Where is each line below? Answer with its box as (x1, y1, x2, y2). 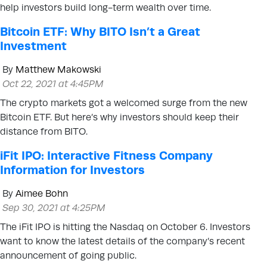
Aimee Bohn (15, 188, 68, 199)
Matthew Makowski (15, 64, 101, 75)
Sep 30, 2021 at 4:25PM (2, 202, 105, 213)
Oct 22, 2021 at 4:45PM (2, 78, 104, 89)
